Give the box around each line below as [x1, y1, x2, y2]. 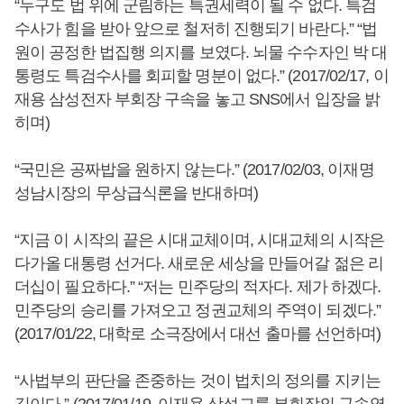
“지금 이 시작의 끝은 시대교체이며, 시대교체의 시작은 [14, 231, 384, 249]
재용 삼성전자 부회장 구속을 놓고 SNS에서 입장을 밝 [14, 90, 380, 108]
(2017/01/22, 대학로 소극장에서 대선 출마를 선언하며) [14, 325, 381, 343]
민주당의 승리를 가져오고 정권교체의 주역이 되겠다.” [14, 301, 381, 319]
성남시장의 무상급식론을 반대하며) [14, 184, 258, 202]
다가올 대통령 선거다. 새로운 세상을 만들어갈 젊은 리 [14, 254, 384, 272]
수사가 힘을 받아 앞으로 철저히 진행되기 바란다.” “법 [14, 20, 378, 38]
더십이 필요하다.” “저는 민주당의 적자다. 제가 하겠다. [14, 278, 381, 296]
